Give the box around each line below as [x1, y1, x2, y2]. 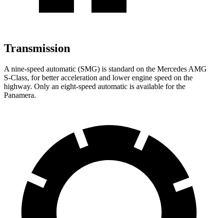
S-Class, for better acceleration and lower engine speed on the [4, 73, 193, 82]
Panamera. [4, 91, 36, 100]
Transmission [4, 42, 70, 55]
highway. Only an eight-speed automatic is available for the [4, 82, 185, 91]
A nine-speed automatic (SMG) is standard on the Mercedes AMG [4, 65, 207, 73]
